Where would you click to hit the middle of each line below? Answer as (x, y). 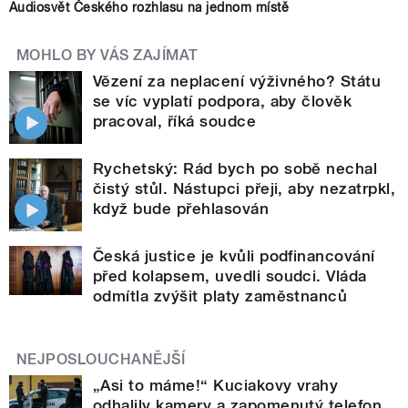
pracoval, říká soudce (175, 122)
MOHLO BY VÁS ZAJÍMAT (107, 56)
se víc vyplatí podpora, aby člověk (223, 102)
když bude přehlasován (181, 209)
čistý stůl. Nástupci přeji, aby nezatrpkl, (245, 189)
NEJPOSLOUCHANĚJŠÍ (101, 360)
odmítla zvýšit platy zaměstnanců (220, 296)
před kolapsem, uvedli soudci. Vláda (230, 276)
